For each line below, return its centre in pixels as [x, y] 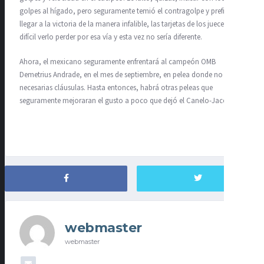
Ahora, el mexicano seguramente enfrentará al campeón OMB [118, 62]
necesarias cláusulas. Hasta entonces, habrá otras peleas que [116, 88]
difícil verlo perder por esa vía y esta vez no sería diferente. [111, 37]
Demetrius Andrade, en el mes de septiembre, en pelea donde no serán [131, 75]
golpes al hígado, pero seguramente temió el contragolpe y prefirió [126, 11]
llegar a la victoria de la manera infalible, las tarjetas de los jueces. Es [128, 24]
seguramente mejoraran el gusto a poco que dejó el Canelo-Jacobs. [128, 100]
